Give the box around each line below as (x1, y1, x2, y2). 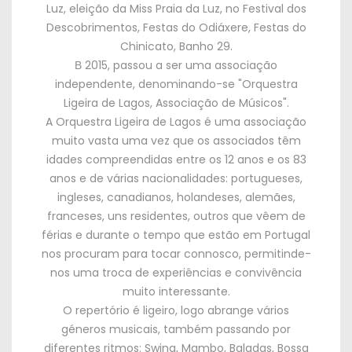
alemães (244, 189, 293, 205)
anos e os (236, 152, 290, 167)
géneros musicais (61, 321, 158, 337)
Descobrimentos (46, 20, 137, 35)
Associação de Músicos (155, 95, 283, 111)
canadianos (106, 189, 171, 205)
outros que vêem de (192, 208, 306, 224)
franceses (46, 208, 102, 224)
